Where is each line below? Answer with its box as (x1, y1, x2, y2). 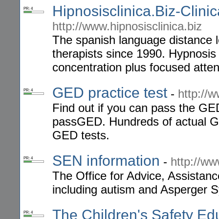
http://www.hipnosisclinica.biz (52, 20, 202, 33)
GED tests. (52, 129, 109, 142)
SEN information (52, 153, 160, 169)
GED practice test (52, 85, 167, 101)
